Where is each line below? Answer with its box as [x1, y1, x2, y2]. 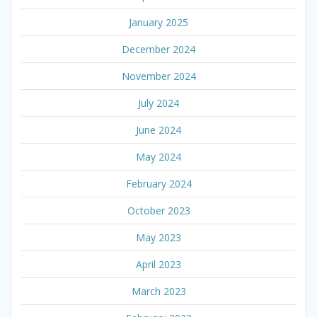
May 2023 [136, 231, 181, 245]
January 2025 [129, 16, 188, 30]
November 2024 [121, 69, 196, 83]
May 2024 [136, 150, 181, 164]
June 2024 [136, 123, 181, 137]
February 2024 [125, 177, 192, 191]
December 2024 [122, 42, 195, 57]
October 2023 [127, 204, 190, 218]
